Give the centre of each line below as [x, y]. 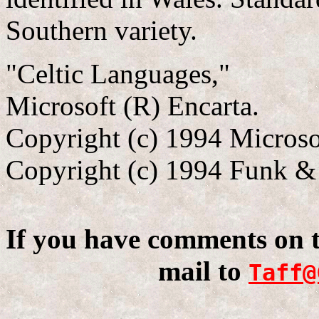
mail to [203, 271]
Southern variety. [101, 31]
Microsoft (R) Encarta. [132, 106]
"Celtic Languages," [118, 74]
